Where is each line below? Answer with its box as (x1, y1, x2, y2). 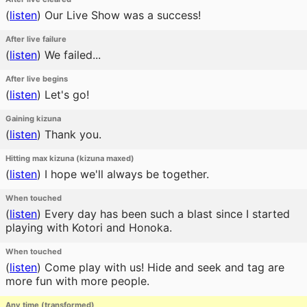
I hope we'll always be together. (41, 167, 209, 181)
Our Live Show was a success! (41, 8, 201, 22)
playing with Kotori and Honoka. (5, 221, 172, 234)
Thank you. (41, 127, 101, 141)
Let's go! (41, 88, 89, 101)
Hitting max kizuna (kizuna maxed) (5, 153, 134, 163)
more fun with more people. (5, 274, 149, 288)
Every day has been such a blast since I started (41, 207, 290, 221)
